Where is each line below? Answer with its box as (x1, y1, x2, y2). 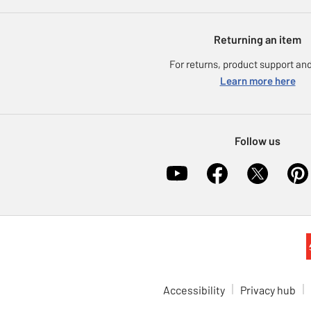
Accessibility (163, 283, 225, 296)
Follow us (235, 134, 280, 148)
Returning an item (214, 33, 301, 47)
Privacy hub (240, 283, 296, 296)
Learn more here (219, 74, 296, 87)
